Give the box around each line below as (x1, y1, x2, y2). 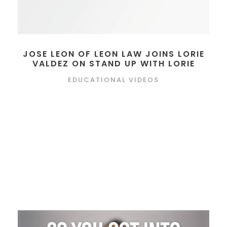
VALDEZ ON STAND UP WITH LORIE (32, 57, 195, 69)
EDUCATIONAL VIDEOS (68, 74, 159, 85)
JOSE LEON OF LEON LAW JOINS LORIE (22, 48, 205, 60)
